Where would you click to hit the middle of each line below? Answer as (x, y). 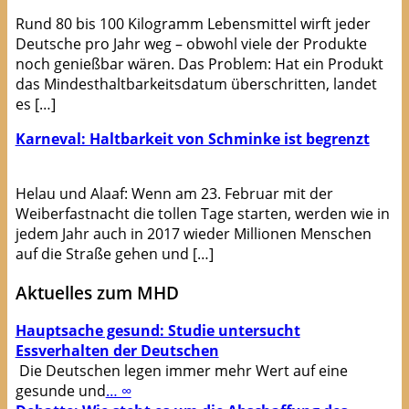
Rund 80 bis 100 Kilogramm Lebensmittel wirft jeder (193, 23)
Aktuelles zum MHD (97, 292)
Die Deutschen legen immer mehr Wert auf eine (181, 371)
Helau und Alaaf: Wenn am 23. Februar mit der (174, 193)
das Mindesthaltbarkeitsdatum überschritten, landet (196, 84)
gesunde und (60, 391)
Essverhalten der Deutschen (117, 351)
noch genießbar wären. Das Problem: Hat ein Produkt (199, 63)
